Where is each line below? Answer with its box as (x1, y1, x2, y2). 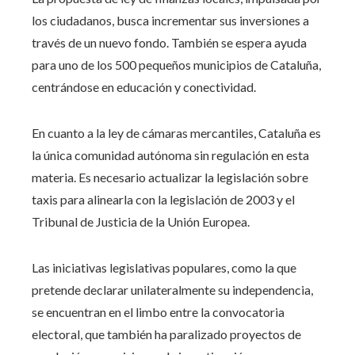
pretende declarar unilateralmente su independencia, (32, 281, 313, 297)
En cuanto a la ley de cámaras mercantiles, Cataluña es (32, 124, 321, 140)
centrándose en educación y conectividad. (32, 78, 256, 94)
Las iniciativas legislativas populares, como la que (32, 259, 296, 275)
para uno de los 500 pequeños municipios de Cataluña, (32, 56, 321, 72)
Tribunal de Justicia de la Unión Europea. (32, 213, 250, 229)
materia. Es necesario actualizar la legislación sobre (32, 169, 308, 185)
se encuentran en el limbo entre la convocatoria (32, 303, 284, 319)
